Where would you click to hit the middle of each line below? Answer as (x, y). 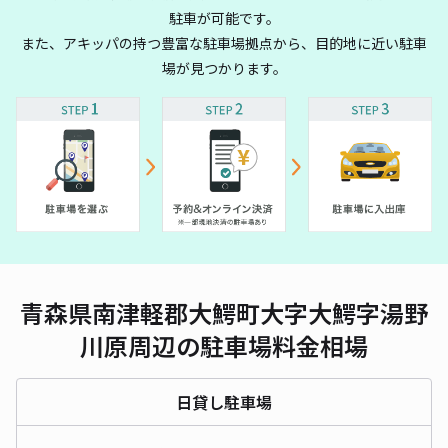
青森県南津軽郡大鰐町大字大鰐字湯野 (224, 312)
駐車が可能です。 (224, 18)
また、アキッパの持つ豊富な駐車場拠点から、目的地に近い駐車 (224, 43)
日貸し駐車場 (224, 401)
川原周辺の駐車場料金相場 (224, 345)
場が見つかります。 (224, 68)
